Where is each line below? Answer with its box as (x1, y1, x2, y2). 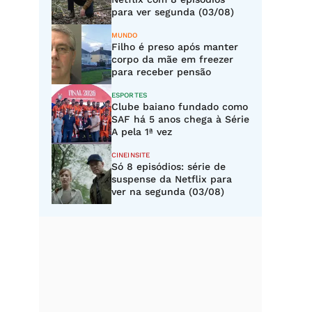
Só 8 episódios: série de (111, 161, 226, 172)
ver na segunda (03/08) (111, 186, 224, 197)
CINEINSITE (111, 151, 150, 159)
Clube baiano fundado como (111, 101, 248, 112)
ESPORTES (111, 91, 147, 99)
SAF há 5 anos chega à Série (111, 114, 249, 125)
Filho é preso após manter (111, 41, 238, 52)
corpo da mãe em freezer (111, 54, 233, 65)
